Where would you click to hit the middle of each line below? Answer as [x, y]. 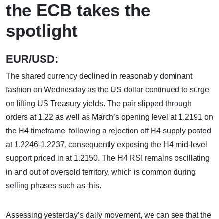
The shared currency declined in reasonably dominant [99, 76]
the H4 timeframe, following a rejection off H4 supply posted [109, 131]
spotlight [42, 31]
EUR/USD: [36, 59]
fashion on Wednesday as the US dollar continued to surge [108, 90]
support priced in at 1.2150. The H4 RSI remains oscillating [108, 158]
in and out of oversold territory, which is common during [101, 172]
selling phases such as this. [54, 186]
